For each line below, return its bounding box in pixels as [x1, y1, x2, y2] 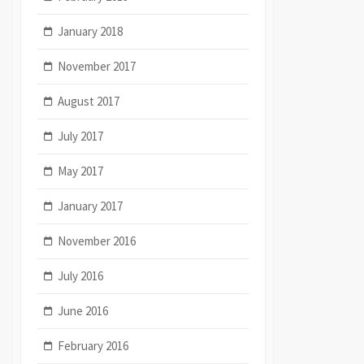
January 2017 [58, 197, 123, 214]
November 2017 [58, 58, 136, 74]
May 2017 [58, 162, 104, 179]
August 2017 [58, 93, 120, 109]
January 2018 [58, 23, 123, 39]
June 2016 [58, 302, 109, 318]
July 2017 [58, 128, 104, 144]
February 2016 [58, 337, 129, 353]
